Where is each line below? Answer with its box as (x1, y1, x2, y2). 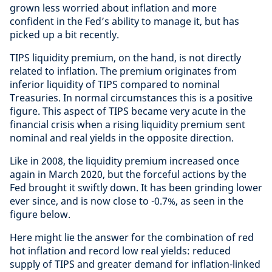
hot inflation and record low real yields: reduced (10, 244, 231, 258)
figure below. (10, 208, 70, 222)
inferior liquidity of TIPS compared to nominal (10, 78, 220, 92)
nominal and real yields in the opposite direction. (10, 131, 239, 145)
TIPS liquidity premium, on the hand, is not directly (10, 51, 241, 65)
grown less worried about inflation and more (10, 1, 217, 15)
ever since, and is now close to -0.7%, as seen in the (10, 194, 243, 208)
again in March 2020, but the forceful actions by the (10, 168, 246, 182)
